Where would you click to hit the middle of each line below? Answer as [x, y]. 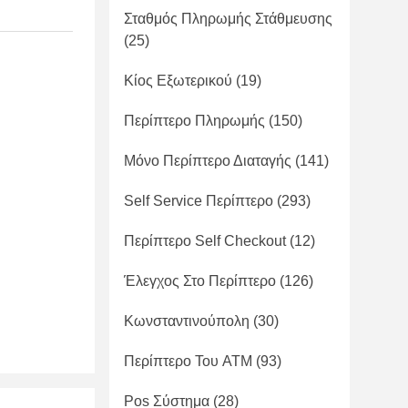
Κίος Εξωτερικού [178, 81]
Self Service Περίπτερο [199, 201]
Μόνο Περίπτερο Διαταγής [208, 161]
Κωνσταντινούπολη [187, 321]
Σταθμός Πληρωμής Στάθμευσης [228, 19]
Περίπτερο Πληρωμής [194, 121]
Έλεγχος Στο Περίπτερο [200, 281]
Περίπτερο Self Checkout [205, 241]
